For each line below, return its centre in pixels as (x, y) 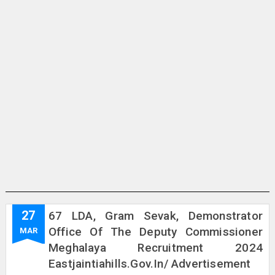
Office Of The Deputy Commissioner (156, 232)
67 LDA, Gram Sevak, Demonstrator (156, 216)
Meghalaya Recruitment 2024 (156, 248)
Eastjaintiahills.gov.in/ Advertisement (149, 264)
